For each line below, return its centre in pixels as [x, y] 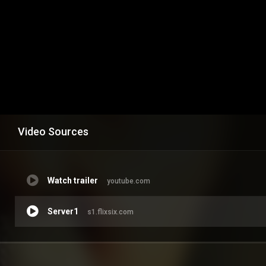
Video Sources [53, 131]
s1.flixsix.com [110, 212]
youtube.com [129, 181]
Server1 [63, 211]
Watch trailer [73, 180]
